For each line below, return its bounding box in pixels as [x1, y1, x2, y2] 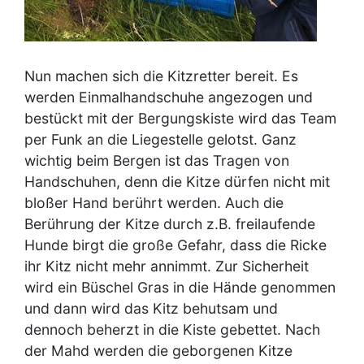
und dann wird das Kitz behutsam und [24, 299, 278, 317]
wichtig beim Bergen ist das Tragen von [24, 151, 289, 169]
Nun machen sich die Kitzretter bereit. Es [24, 67, 298, 84]
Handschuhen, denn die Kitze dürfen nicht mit [24, 172, 330, 190]
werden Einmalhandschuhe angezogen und [24, 88, 313, 106]
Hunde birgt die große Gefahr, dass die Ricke [24, 236, 327, 253]
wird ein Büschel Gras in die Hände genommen [24, 278, 336, 296]
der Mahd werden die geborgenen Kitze [24, 341, 292, 359]
